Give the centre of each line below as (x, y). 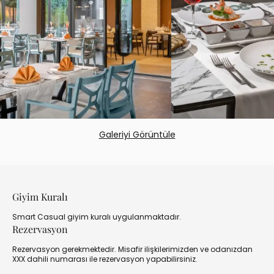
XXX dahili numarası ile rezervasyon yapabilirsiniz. (105, 259)
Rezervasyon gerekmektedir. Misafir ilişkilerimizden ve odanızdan (132, 249)
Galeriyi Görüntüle (137, 135)
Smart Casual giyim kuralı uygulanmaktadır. (97, 217)
